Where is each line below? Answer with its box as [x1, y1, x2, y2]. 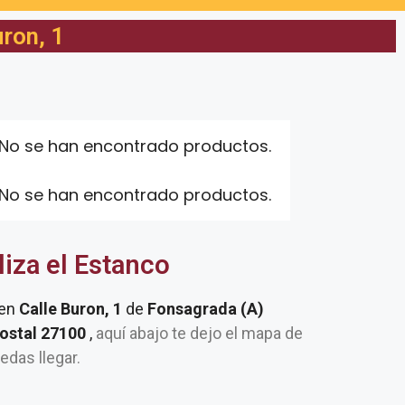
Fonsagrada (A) [147, 299, 264, 318]
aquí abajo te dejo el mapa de [92, 324, 303, 343]
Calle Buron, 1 [19, 299, 126, 318]
